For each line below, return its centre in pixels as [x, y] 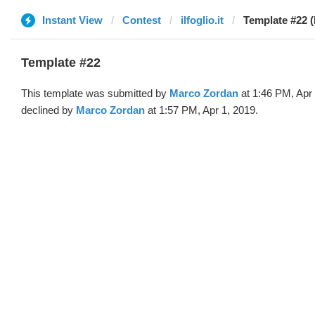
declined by [49, 110]
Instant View [72, 20]
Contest [142, 20]
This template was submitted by [95, 93]
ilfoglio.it [202, 20]
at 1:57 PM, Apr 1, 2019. [201, 110]
